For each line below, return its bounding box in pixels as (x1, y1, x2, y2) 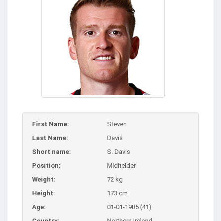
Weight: (32, 175, 56, 183)
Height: (32, 189, 55, 197)
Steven (107, 120, 127, 128)
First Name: (32, 120, 69, 128)
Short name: (32, 147, 71, 155)
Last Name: (32, 134, 68, 142)
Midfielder (107, 161, 136, 169)
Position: (32, 161, 61, 169)
